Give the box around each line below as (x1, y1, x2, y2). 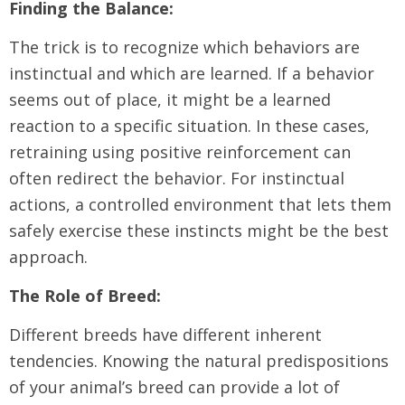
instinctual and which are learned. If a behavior (9, 62, 374, 85)
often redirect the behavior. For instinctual (9, 167, 344, 190)
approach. (9, 246, 88, 268)
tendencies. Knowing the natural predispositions (9, 350, 389, 372)
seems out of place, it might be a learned (9, 89, 331, 111)
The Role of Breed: (9, 285, 161, 307)
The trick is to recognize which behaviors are (9, 36, 360, 59)
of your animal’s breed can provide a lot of (9, 376, 340, 399)
